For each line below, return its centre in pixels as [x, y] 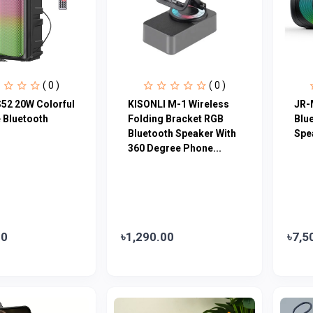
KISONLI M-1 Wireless [178, 104]
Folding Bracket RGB [175, 118]
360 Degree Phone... [174, 148]
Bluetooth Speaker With [182, 133]
